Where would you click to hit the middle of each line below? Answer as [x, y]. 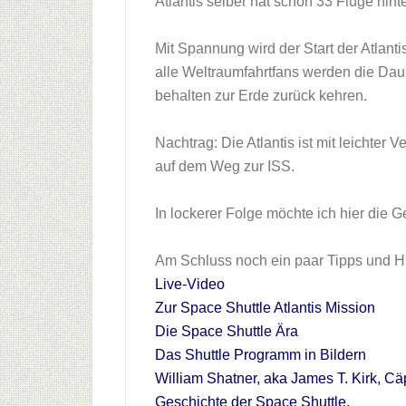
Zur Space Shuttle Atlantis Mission [265, 308]
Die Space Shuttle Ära [227, 331]
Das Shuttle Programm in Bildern [261, 355]
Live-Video [190, 284]
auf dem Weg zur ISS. [225, 166]
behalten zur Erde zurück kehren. [261, 96]
